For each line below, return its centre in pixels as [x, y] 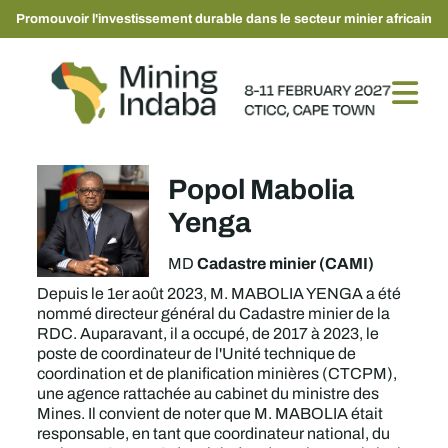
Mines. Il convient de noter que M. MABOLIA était [210, 413]
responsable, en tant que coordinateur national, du [214, 433]
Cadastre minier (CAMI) [286, 263]
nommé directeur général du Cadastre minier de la [214, 313]
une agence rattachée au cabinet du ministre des [208, 393]
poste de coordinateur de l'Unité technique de [197, 353]
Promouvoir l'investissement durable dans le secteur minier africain [224, 18]
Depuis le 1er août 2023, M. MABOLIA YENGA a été [219, 293]
